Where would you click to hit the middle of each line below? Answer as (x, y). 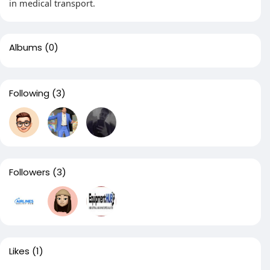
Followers (30, 172)
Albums (26, 47)
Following (29, 93)
